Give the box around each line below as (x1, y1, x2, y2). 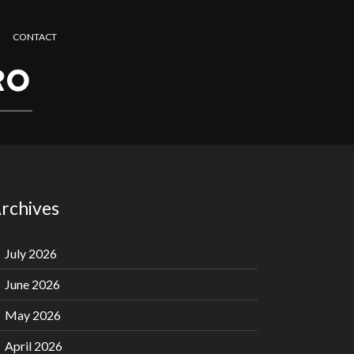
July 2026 (5, 246, 57, 262)
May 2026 (5, 307, 61, 323)
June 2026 (5, 277, 60, 292)
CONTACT (12, 31, 57, 43)
